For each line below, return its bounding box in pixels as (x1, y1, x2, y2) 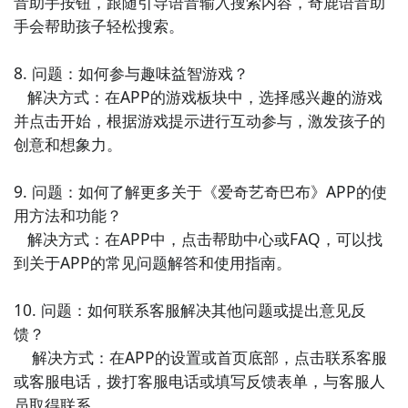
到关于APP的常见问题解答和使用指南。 (13, 250, 291, 273)
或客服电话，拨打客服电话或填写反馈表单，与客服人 (13, 369, 385, 392)
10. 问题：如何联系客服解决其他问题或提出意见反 (13, 298, 366, 321)
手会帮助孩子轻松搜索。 (13, 14, 184, 36)
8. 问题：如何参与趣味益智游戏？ (13, 61, 249, 84)
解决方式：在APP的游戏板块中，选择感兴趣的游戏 (13, 85, 27, 107)
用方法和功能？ (13, 203, 122, 226)
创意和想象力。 (13, 132, 122, 155)
